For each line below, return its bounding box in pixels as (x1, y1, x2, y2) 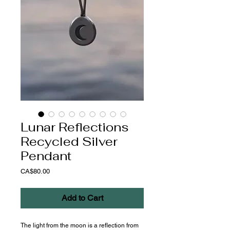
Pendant (21, 148, 71, 164)
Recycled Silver (21, 133, 118, 149)
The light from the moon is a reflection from (21, 222, 139, 229)
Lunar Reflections (21, 119, 128, 135)
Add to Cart (61, 193, 103, 203)
